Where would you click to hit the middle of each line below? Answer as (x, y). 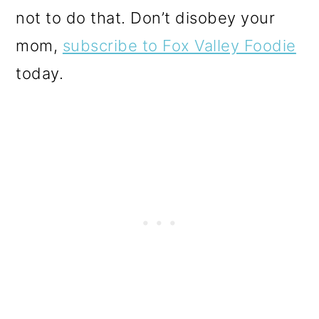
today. (40, 73)
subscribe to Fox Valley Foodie (179, 45)
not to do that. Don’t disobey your (146, 17)
